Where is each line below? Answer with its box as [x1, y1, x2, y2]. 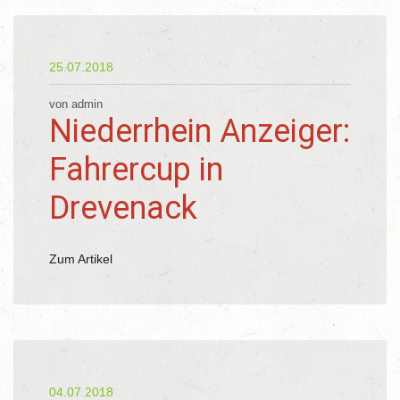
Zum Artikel [49, 252, 112, 266]
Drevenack [49, 189, 197, 227]
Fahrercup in [49, 151, 223, 188]
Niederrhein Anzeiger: [49, 112, 350, 150]
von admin [49, 98, 103, 111]
